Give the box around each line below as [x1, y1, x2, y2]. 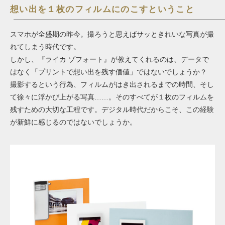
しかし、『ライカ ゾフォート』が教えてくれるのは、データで [10, 55, 209, 64]
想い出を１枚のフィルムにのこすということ [10, 5, 195, 15]
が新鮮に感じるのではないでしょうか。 [10, 118, 137, 127]
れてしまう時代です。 [10, 43, 80, 51]
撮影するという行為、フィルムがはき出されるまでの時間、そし [10, 80, 214, 89]
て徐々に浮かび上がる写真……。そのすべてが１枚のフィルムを [10, 93, 214, 101]
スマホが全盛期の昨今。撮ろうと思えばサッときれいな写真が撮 [10, 30, 214, 39]
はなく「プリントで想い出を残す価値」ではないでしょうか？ [10, 68, 214, 76]
